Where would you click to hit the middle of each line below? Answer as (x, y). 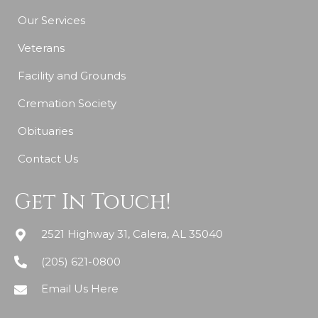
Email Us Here (80, 288)
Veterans (41, 48)
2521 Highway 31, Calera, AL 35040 (132, 234)
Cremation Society (67, 103)
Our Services (51, 20)
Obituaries (45, 131)
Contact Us (48, 159)
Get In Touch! (92, 202)
